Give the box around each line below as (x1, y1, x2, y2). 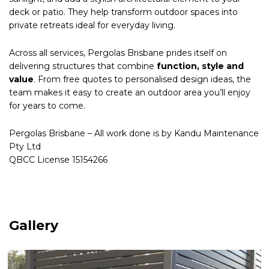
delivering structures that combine (9, 60, 157, 71)
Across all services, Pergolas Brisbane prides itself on (9, 47, 227, 58)
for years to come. (9, 100, 85, 111)
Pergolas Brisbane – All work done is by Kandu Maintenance (9, 127, 259, 139)
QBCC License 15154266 (9, 154, 107, 165)
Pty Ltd (9, 141, 41, 152)
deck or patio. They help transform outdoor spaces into (9, 6, 238, 17)
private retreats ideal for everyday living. (9, 19, 175, 31)
